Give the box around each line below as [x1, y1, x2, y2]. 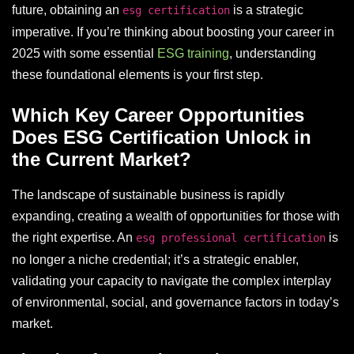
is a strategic [230, 2, 303, 17]
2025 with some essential [12, 46, 157, 60]
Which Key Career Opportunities [12, 104, 304, 126]
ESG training [157, 46, 229, 60]
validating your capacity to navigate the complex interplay [12, 273, 331, 288]
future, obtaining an [12, 2, 122, 17]
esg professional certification [136, 231, 326, 244]
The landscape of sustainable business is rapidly [12, 187, 284, 201]
